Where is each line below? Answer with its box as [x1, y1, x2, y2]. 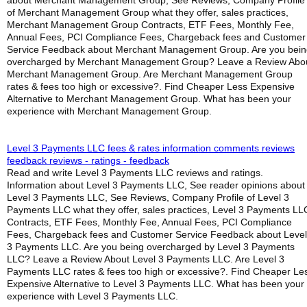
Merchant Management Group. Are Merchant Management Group [7, 69, 293, 79]
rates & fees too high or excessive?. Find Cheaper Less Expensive [7, 81, 295, 92]
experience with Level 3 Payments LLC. [7, 291, 178, 302]
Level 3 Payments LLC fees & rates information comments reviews [7, 143, 295, 153]
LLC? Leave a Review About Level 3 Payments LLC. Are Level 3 [7, 254, 284, 265]
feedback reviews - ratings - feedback [7, 155, 169, 166]
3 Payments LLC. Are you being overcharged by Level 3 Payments [7, 241, 295, 252]
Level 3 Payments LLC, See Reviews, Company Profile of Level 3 [7, 192, 289, 203]
